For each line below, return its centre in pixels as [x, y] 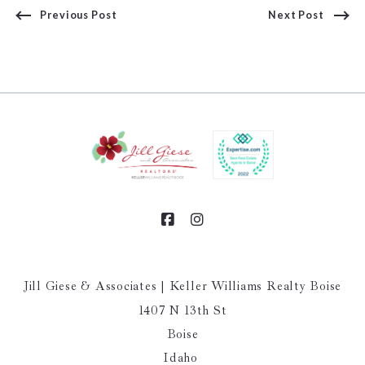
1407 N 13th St [182, 310]
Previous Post [79, 15]
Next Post [296, 15]
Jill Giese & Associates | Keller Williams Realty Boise [182, 286]
